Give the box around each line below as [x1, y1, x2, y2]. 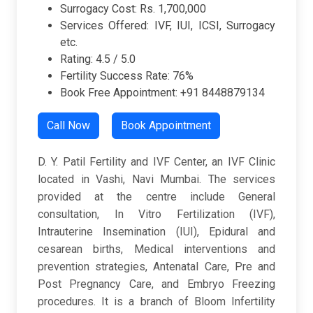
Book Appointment [121, 119, 211, 133]
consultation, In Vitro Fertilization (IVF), [38, 208, 275, 221]
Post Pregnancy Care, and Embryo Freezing [38, 277, 275, 291]
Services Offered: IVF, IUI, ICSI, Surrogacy [60, 19, 275, 33]
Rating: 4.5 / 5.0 [60, 52, 136, 66]
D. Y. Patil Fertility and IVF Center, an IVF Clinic [38, 155, 275, 169]
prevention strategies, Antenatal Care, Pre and [38, 260, 275, 274]
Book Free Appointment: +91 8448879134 [60, 86, 265, 100]
